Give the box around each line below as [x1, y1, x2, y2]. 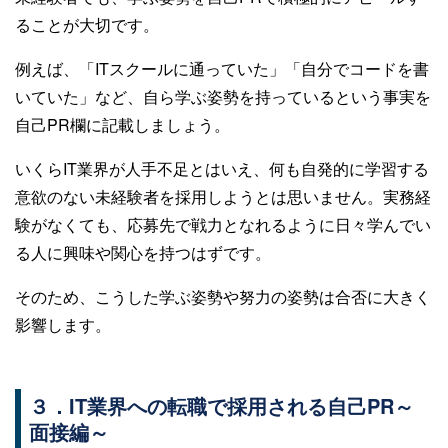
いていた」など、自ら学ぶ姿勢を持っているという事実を [15, 85, 431, 108]
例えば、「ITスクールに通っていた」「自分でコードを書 [15, 57, 429, 80]
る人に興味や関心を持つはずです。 [15, 241, 271, 264]
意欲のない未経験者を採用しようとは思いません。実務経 [15, 185, 431, 208]
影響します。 [15, 313, 111, 336]
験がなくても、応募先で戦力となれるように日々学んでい [15, 213, 431, 236]
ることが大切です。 [15, 13, 159, 36]
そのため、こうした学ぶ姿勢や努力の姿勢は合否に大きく [15, 285, 431, 308]
